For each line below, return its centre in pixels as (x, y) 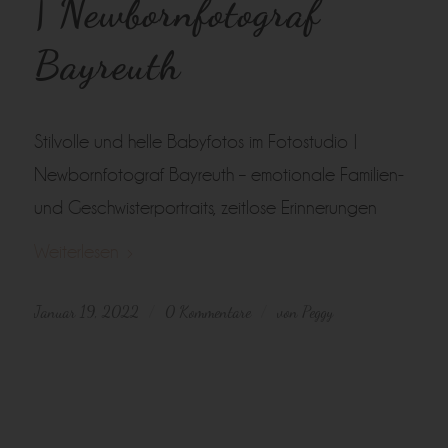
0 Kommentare (207, 312)
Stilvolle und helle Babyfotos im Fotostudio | (195, 141)
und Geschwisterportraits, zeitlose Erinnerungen (205, 207)
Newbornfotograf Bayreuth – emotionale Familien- (218, 174)
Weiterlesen (76, 251)
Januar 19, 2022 (86, 312)
